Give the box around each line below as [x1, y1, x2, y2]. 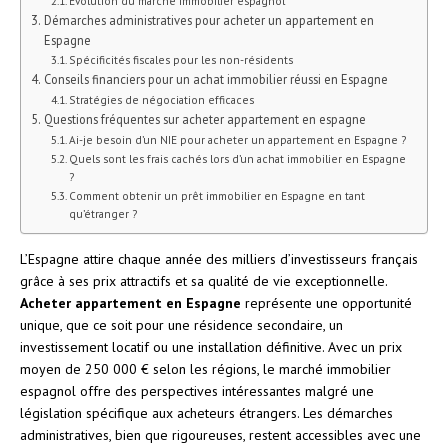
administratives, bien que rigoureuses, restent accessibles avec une [20, 425, 421, 444]
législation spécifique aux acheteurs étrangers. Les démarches [20, 403, 393, 422]
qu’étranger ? [69, 205, 138, 221]
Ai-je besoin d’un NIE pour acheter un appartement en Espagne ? [69, 131, 407, 147]
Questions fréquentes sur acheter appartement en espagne [43, 110, 366, 127]
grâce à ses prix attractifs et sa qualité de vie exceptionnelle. [20, 271, 387, 290]
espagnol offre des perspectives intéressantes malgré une [20, 381, 374, 400]
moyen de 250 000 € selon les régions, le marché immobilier [20, 359, 391, 378]
